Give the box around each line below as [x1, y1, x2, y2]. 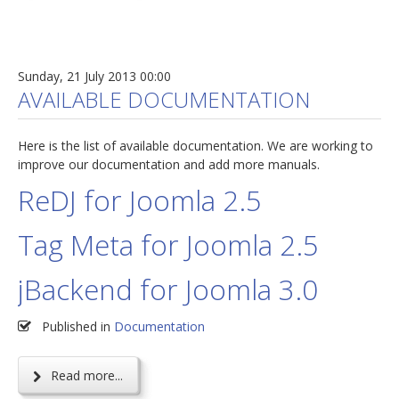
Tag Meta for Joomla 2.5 [18, 225, 319, 265]
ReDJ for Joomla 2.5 [18, 181, 262, 220]
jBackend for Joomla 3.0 [18, 270, 318, 309]
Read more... [47, 367, 123, 385]
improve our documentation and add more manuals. [18, 156, 320, 174]
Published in [42, 318, 110, 336]
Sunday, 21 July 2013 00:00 [18, 68, 171, 85]
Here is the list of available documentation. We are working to [18, 137, 373, 155]
